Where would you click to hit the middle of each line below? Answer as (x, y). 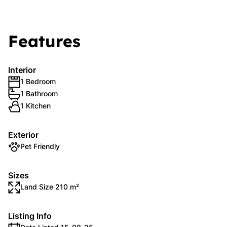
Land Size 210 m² (50, 187)
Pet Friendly (40, 146)
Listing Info (30, 216)
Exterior (23, 135)
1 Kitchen (35, 106)
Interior (22, 70)
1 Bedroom (38, 81)
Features (44, 41)
